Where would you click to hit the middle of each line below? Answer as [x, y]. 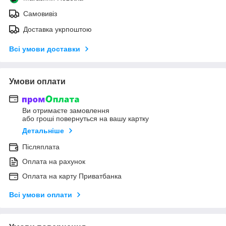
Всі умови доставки [45, 49]
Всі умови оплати [41, 195]
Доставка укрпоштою [58, 29]
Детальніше [43, 131]
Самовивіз [40, 13]
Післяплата [41, 147]
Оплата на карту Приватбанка [72, 176]
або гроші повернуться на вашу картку [86, 119]
